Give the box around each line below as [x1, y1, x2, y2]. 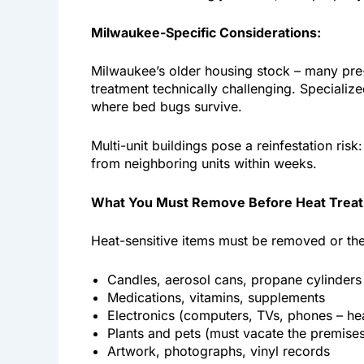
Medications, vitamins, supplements [107, 288, 325, 305]
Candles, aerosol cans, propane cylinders [107, 271, 362, 288]
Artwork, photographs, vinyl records [107, 342, 330, 359]
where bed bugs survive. [91, 98, 242, 115]
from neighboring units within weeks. [91, 155, 317, 172]
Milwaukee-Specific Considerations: [91, 24, 321, 41]
